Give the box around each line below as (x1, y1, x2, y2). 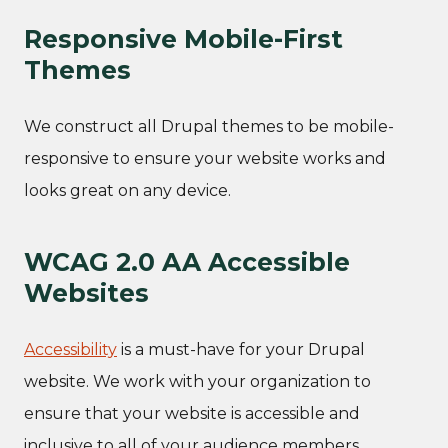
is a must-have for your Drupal (117, 339, 365, 359)
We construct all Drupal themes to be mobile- (24, 116, 394, 136)
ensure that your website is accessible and (24, 403, 360, 423)
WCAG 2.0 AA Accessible (24, 246, 350, 277)
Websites (24, 277, 149, 308)
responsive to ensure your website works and (24, 148, 386, 168)
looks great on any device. (24, 180, 231, 200)
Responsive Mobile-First (24, 23, 343, 54)
